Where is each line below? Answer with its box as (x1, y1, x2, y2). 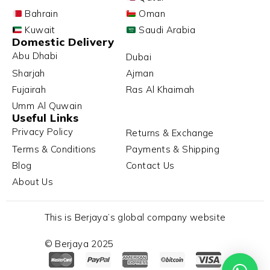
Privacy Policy (12, 125, 74, 137)
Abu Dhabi (12, 49, 58, 61)
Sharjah (12, 67, 45, 80)
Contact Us (126, 160, 175, 172)
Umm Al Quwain (12, 100, 82, 112)
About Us (12, 176, 53, 188)
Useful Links (12, 111, 79, 125)
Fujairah (12, 84, 46, 96)
